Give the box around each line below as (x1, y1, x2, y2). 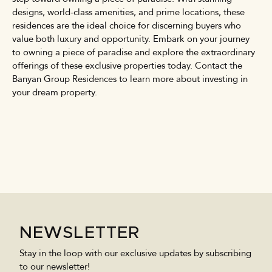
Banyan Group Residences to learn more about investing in (12, 72, 248, 85)
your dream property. (12, 86, 97, 98)
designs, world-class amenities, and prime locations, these (12, 5, 245, 18)
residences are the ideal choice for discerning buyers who (12, 19, 241, 32)
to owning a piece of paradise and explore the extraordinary (12, 46, 255, 58)
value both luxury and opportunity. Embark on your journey (12, 32, 250, 45)
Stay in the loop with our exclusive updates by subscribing (19, 246, 251, 259)
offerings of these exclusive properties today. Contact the (12, 59, 242, 72)
